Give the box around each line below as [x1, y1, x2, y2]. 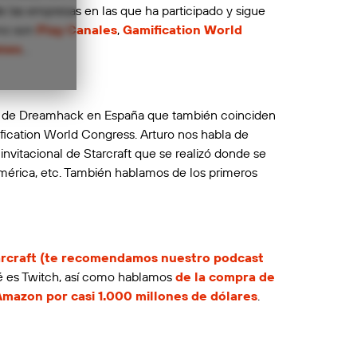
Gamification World [122, 21, 242, 37]
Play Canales [36, 21, 117, 37]
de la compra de [175, 268, 275, 284]
